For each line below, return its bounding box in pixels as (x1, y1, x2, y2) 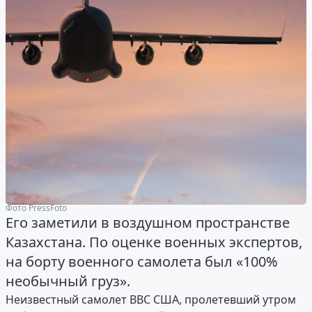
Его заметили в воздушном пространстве (6, 213, 290, 233)
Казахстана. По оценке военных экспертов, (6, 233, 302, 252)
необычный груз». (6, 272, 130, 291)
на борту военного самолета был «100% (6, 252, 278, 272)
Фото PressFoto (6, 201, 67, 214)
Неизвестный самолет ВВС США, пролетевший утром (6, 292, 296, 308)
